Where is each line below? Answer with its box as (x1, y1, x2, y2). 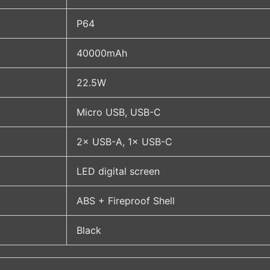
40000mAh (77, 47, 127, 60)
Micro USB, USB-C (77, 106, 161, 119)
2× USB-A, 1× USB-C (77, 136, 172, 148)
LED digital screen (77, 165, 160, 178)
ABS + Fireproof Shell (77, 195, 175, 207)
